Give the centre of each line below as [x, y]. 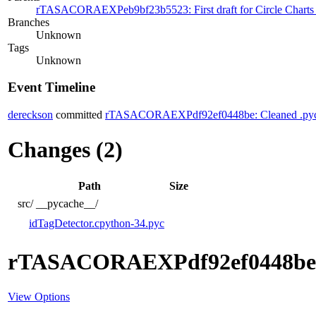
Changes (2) [65, 149]
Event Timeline [51, 87]
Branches [29, 22]
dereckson [30, 115]
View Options [39, 296]
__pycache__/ [67, 203]
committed [79, 115]
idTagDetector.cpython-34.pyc [97, 223]
